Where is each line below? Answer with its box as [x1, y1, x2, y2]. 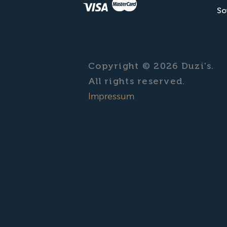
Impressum [88, 91, 134, 102]
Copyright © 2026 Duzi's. [88, 62, 214, 71]
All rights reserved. [88, 77, 185, 87]
